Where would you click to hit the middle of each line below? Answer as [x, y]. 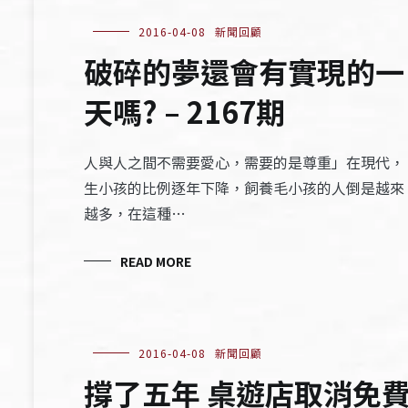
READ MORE [156, 261]
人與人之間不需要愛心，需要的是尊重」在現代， [244, 162]
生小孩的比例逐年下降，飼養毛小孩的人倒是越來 [244, 188]
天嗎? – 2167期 [184, 111]
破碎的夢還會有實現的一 [244, 71]
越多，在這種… [135, 213]
